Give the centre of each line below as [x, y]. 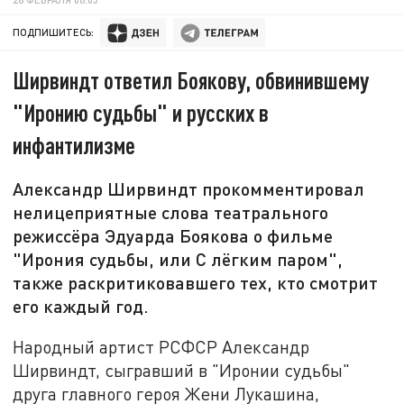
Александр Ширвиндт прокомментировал [189, 189]
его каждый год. [81, 306]
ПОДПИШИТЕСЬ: [54, 32]
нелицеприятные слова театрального [171, 212]
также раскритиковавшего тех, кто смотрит [196, 283]
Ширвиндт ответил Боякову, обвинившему [191, 80]
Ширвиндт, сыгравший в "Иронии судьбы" [182, 370]
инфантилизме [74, 145]
